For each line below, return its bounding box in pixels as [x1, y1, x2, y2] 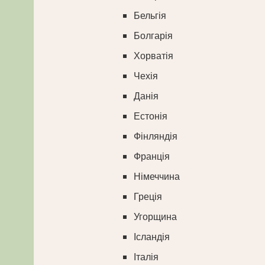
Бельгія [134, 9, 167, 23]
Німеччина [134, 170, 180, 184]
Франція [134, 150, 170, 164]
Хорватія [134, 49, 174, 63]
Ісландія [134, 230, 170, 244]
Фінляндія [134, 130, 178, 144]
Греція [134, 190, 163, 204]
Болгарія [134, 29, 173, 43]
